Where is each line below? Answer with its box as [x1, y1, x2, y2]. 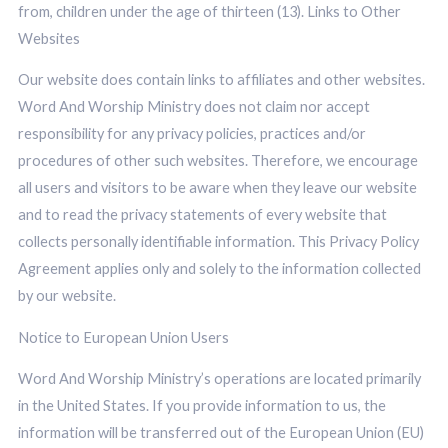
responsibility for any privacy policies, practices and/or [17, 125, 366, 143]
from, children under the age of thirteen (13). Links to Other [17, 2, 401, 20]
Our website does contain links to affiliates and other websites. [17, 71, 425, 89]
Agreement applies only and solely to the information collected [17, 260, 421, 278]
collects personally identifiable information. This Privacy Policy [17, 233, 419, 251]
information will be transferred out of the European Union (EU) [17, 424, 424, 442]
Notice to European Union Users [17, 328, 229, 346]
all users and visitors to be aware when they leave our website [17, 179, 417, 197]
